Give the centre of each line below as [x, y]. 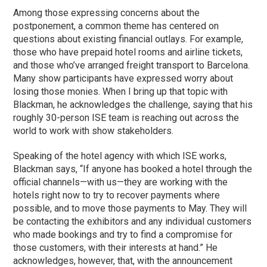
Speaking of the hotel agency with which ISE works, [120, 156]
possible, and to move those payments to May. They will [130, 208]
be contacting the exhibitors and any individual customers [133, 221]
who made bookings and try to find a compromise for [123, 234]
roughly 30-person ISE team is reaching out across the [126, 117]
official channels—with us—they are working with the [121, 182]
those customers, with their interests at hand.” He [116, 247]
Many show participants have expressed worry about [123, 78]
